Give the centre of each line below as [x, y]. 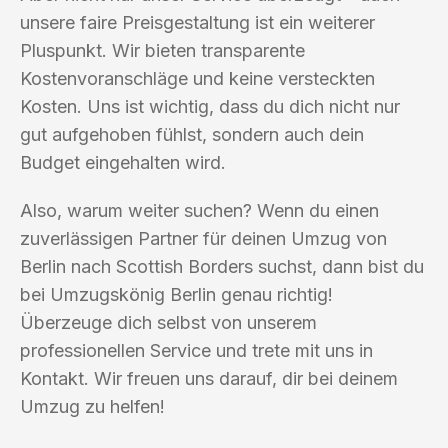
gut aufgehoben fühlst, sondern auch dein [192, 134]
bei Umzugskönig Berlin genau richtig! [176, 294]
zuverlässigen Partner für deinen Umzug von [203, 238]
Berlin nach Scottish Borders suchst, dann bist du [222, 266]
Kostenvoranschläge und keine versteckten [197, 78]
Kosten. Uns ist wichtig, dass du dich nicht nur [210, 106]
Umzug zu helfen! [92, 406]
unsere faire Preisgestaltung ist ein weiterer [197, 22]
